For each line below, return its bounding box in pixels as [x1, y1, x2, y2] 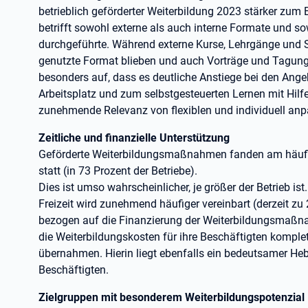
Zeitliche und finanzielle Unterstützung [38, 131, 230, 144]
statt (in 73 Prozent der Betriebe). [38, 164, 197, 177]
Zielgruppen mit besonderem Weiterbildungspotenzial [38, 291, 305, 304]
